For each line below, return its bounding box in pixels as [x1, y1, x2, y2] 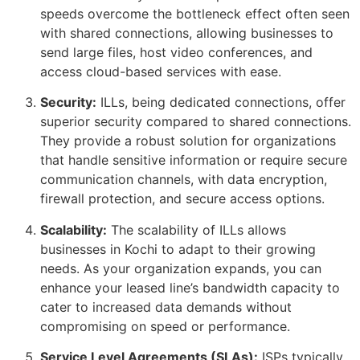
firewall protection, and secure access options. [40, 190, 325, 207]
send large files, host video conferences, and [40, 43, 313, 60]
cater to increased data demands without [40, 298, 292, 315]
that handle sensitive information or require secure [40, 152, 347, 169]
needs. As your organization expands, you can [40, 260, 321, 276]
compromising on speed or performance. [40, 317, 290, 334]
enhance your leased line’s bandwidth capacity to [40, 279, 340, 296]
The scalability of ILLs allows [107, 221, 286, 238]
